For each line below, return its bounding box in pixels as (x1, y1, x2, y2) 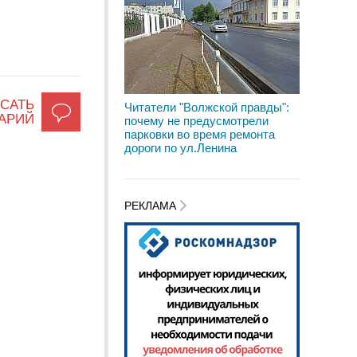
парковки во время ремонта (124, 127, 275, 141)
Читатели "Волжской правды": (124, 100, 289, 114)
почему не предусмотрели (124, 114, 269, 127)
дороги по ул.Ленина (124, 141, 237, 155)
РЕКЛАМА (124, 199, 179, 213)
